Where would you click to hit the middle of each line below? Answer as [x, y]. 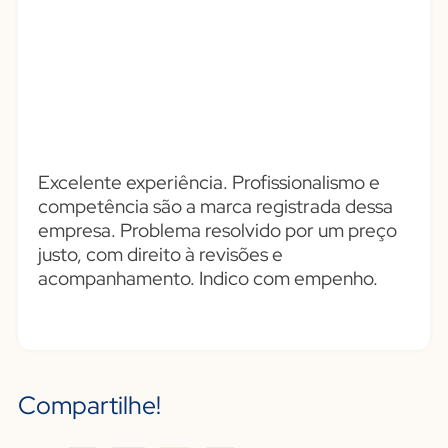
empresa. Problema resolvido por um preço [217, 230]
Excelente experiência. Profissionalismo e [208, 182]
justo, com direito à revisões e [160, 254]
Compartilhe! [89, 406]
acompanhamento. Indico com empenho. [207, 278]
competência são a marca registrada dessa [215, 206]
